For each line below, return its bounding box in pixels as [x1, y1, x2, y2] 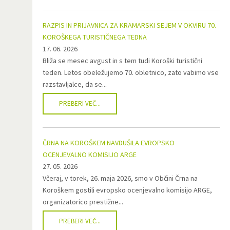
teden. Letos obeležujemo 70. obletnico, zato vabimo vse [43, 68, 219, 77]
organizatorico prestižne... [43, 197, 123, 206]
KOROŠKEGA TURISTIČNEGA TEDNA [43, 32, 147, 42]
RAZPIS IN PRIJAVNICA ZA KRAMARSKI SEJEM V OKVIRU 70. [43, 21, 216, 30]
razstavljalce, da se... [43, 80, 107, 89]
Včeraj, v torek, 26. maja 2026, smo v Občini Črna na [43, 174, 198, 183]
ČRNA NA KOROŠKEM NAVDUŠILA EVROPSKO [43, 138, 175, 147]
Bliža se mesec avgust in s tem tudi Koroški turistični [43, 56, 202, 65]
